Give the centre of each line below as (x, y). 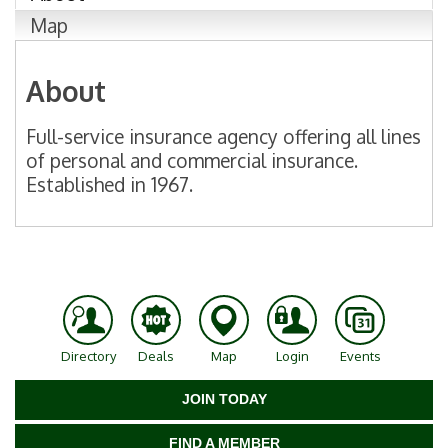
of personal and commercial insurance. (192, 160)
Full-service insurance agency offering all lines (223, 136)
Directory (88, 355)
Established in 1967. (109, 184)
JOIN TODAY (224, 398)
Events (360, 355)
